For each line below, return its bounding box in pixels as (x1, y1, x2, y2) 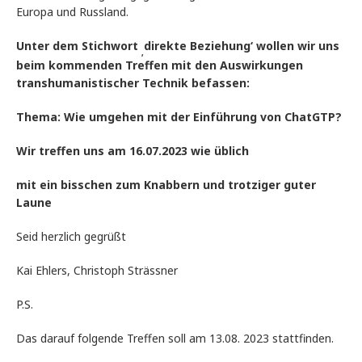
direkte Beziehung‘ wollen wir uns (144, 38, 339, 54)
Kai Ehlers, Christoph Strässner (16, 263, 178, 279)
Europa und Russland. (16, 4, 138, 20)
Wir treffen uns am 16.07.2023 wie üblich (16, 143, 249, 159)
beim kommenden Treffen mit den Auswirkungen (16, 57, 303, 74)
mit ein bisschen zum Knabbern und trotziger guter (16, 177, 316, 193)
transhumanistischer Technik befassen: (16, 75, 250, 91)
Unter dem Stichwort (16, 38, 141, 54)
